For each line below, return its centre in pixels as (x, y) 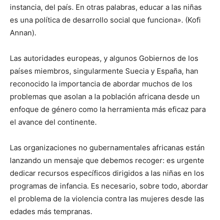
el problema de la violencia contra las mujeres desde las (107, 199)
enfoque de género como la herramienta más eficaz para (108, 110)
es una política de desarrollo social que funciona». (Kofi (105, 20)
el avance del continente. (53, 122)
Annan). (23, 33)
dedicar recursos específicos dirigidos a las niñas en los (107, 173)
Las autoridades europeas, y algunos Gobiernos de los (104, 58)
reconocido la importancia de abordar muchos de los (101, 84)
